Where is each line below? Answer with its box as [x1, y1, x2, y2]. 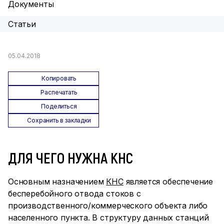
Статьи [8, 19, 36, 29]
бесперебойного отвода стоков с [8, 188, 141, 198]
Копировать [41, 74, 77, 82]
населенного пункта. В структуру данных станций [8, 212, 209, 222]
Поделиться [41, 102, 77, 110]
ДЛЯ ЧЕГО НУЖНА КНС [8, 148, 133, 166]
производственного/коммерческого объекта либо [8, 200, 208, 210]
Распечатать [40, 88, 77, 96]
